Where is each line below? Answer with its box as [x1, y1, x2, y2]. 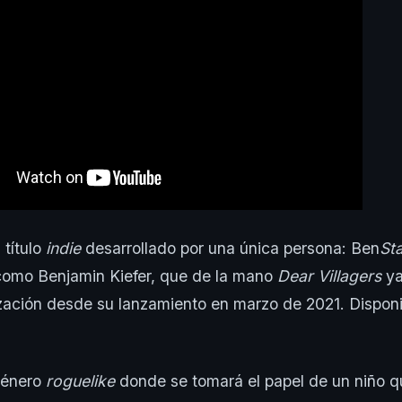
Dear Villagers [277, 266, 381, 285]
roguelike [46, 371, 115, 390]
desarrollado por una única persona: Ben [81, 238, 380, 258]
